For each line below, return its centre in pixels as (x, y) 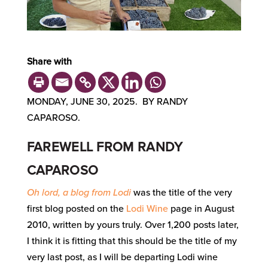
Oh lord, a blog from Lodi (79, 193)
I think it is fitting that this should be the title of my (132, 241)
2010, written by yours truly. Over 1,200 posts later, (133, 225)
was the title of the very (182, 193)
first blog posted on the (76, 209)
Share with (49, 61)
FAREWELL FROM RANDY (105, 147)
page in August (201, 209)
